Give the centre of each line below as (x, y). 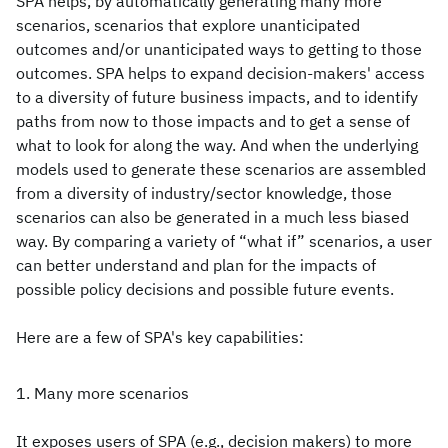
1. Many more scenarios (102, 393)
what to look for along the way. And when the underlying (217, 145)
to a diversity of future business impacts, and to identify (217, 97)
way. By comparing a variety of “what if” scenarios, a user (224, 241)
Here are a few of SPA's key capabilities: (160, 337)
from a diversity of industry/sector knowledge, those (204, 193)
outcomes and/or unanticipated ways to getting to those (219, 49)
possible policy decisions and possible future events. (205, 289)
